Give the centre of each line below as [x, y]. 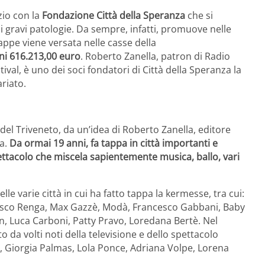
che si [199, 16]
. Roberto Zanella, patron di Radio [155, 56]
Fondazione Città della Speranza [114, 16]
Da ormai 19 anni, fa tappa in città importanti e [114, 143]
